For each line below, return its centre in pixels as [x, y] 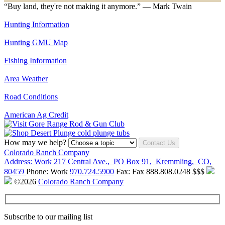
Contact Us [159, 143]
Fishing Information [35, 61]
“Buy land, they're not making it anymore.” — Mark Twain [98, 6]
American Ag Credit [36, 115]
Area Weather [26, 79]
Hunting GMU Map [36, 42]
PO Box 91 [132, 161]
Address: [18, 161]
